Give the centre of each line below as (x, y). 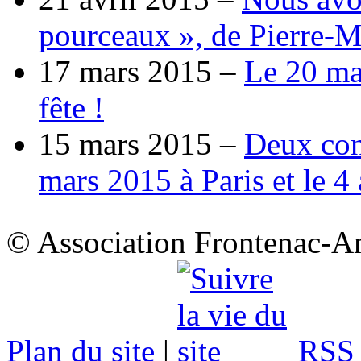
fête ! (71, 107)
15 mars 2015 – (141, 143)
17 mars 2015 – (141, 71)
